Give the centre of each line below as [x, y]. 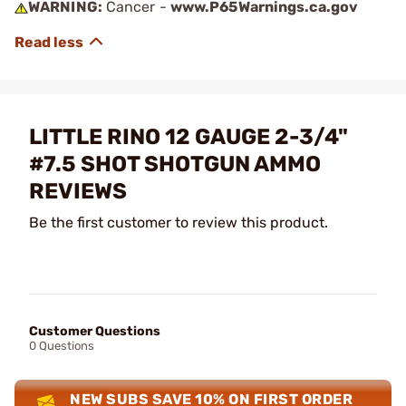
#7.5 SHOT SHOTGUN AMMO [175, 164]
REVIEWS [78, 191]
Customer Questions [95, 331]
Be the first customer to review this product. [179, 222]
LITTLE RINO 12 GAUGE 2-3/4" [188, 137]
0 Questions [62, 346]
